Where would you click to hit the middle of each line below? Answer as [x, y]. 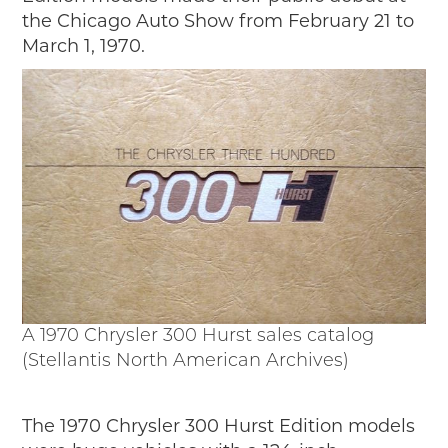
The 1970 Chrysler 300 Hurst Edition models [219, 425]
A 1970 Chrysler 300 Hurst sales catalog [198, 336]
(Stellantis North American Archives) [186, 361]
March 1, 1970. [84, 46]
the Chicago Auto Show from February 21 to [218, 21]
